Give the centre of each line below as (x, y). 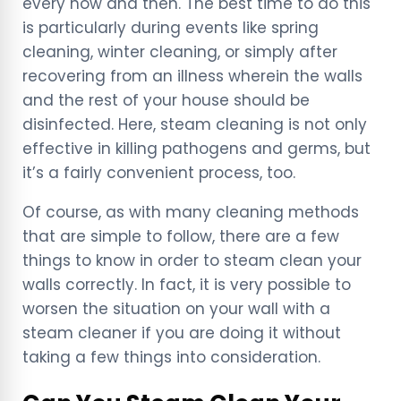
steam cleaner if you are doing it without (182, 333)
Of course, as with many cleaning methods (191, 213)
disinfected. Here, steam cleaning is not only (195, 125)
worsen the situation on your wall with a (176, 309)
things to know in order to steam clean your (192, 261)
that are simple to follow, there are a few (181, 237)
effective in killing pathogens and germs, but (196, 149)
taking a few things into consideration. (174, 358)
